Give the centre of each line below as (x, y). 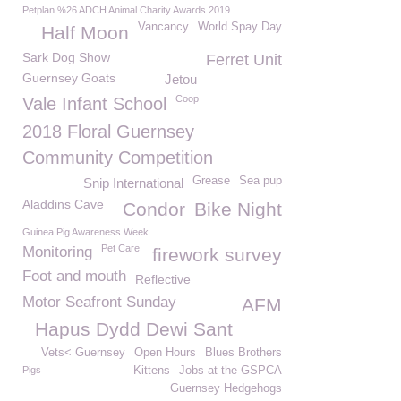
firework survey (217, 255)
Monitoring (57, 252)
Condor (154, 209)
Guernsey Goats (69, 78)
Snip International (133, 183)
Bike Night (238, 209)
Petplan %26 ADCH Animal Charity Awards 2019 (126, 10)
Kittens (152, 371)
